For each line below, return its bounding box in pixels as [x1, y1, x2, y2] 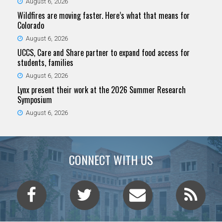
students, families [17, 56, 73, 68]
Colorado [17, 19, 44, 31]
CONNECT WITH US [69, 150, 153, 168]
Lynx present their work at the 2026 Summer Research [17, 83, 186, 96]
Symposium [17, 93, 52, 106]
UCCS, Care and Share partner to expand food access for [17, 46, 190, 58]
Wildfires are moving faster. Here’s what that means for [17, 9, 190, 21]
